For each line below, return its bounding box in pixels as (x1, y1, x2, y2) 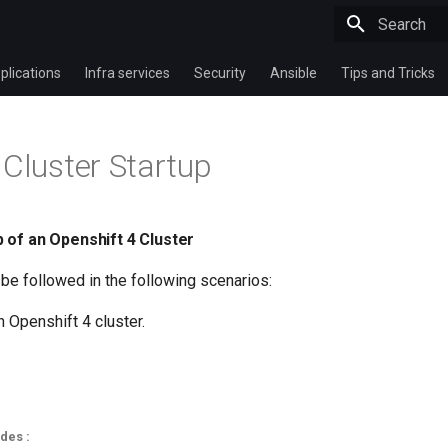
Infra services (85, 65, 170, 81)
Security (194, 65, 246, 81)
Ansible (270, 65, 317, 81)
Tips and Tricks (341, 65, 435, 81)
